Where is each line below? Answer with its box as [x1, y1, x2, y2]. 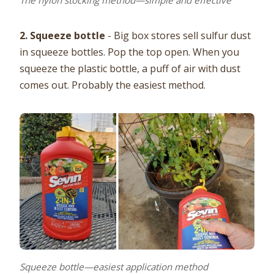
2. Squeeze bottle [20, 29, 105, 43]
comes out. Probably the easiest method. [20, 78, 206, 92]
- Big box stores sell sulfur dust [105, 29, 251, 43]
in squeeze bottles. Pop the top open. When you [20, 45, 239, 59]
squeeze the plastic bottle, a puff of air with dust [20, 62, 240, 76]
